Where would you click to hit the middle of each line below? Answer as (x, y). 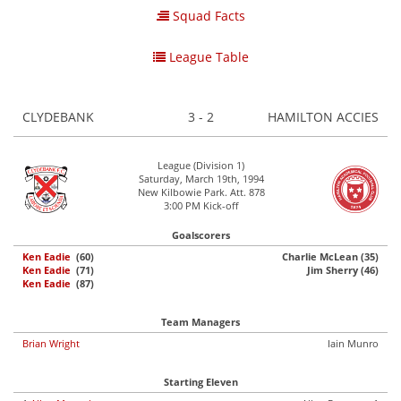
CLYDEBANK (58, 117)
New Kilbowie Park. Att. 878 (201, 192)
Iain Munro (353, 343)
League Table (207, 57)
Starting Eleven (200, 382)
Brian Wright (51, 343)
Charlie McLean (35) (330, 256)
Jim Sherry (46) (343, 270)
